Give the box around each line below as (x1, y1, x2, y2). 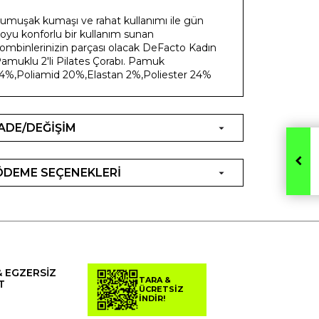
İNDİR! (138, 293, 165, 304)
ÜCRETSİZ (138, 284, 184, 295)
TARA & (138, 275, 171, 286)
